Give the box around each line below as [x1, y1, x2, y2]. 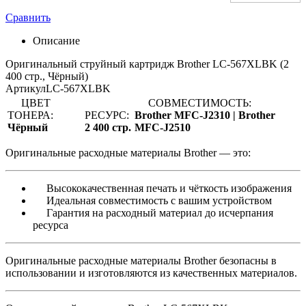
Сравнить [5, 11, 51, 23]
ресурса [33, 219, 68, 231]
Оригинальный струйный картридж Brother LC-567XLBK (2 [5, 57, 289, 70]
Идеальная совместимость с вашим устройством [46, 194, 272, 206]
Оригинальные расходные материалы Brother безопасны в [5, 254, 277, 266]
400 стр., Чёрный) [5, 70, 88, 82]
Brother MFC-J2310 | [135, 109, 236, 121]
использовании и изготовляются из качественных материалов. [5, 266, 297, 279]
